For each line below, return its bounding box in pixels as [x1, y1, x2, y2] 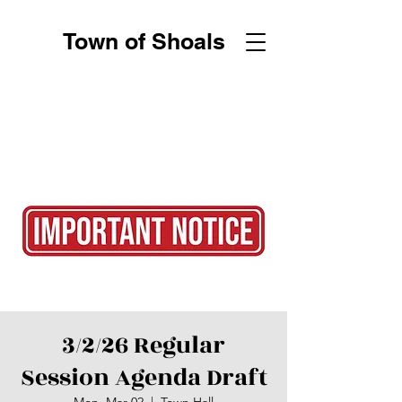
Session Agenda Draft [20, 360, 267, 396]
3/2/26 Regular [62, 328, 225, 363]
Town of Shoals [62, 28, 225, 55]
